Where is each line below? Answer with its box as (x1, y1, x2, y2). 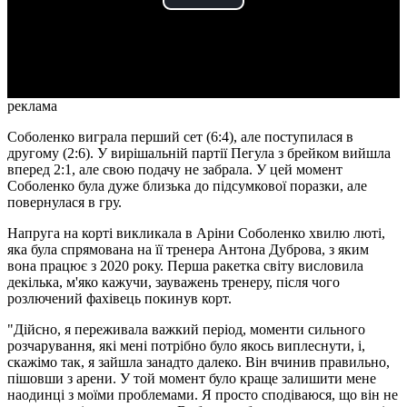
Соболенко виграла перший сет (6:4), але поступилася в (7, 129, 353, 145)
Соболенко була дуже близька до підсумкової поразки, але (7, 178, 367, 194)
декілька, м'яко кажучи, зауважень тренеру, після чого (7, 274, 340, 291)
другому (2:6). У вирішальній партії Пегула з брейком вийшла (7, 145, 391, 162)
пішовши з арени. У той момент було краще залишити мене (7, 371, 376, 387)
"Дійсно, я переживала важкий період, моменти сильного (7, 322, 365, 338)
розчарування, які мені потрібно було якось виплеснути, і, (7, 338, 365, 354)
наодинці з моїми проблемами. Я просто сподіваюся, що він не (7, 387, 398, 403)
